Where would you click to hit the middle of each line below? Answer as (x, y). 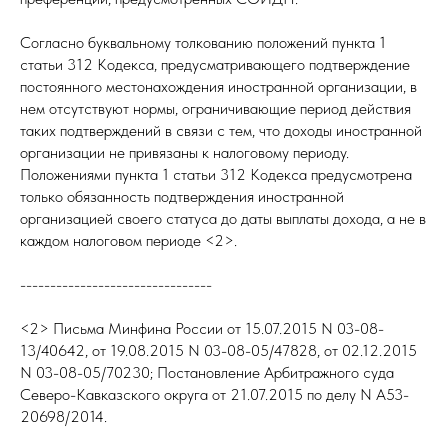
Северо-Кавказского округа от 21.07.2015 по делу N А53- (214, 394)
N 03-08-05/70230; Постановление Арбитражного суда (207, 372)
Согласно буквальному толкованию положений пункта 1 (203, 42)
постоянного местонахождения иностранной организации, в (218, 86)
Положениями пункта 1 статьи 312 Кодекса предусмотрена (216, 174)
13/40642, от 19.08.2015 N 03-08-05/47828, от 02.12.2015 (218, 350)
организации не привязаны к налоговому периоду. (184, 152)
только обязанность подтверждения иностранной (182, 196)
